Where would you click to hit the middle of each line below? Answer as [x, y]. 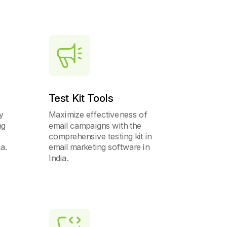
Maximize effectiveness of [98, 115]
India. [59, 158]
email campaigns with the [95, 125]
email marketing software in [99, 147]
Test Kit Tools [81, 98]
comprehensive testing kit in [100, 136]
